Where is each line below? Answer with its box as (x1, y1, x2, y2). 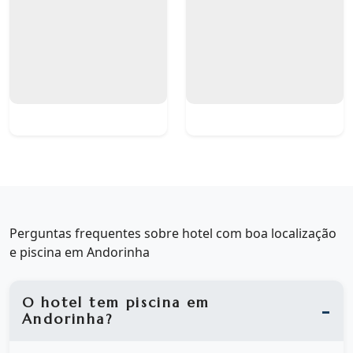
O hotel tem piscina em (22, 293, 210, 311)
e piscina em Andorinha (9, 243, 150, 261)
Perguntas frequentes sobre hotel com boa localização (9, 225, 336, 242)
